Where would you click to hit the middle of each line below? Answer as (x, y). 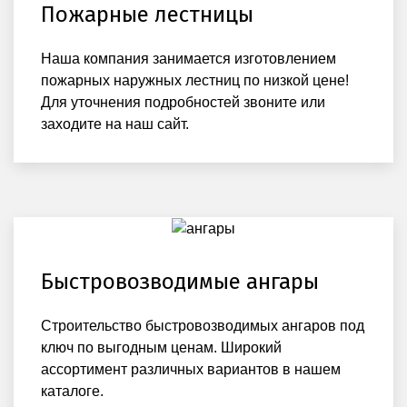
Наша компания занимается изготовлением (189, 59)
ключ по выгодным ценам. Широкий (161, 347)
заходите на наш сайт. (115, 124)
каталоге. (72, 391)
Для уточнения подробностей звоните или (183, 103)
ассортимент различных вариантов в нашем (191, 369)
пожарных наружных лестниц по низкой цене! (195, 81)
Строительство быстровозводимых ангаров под (203, 325)
